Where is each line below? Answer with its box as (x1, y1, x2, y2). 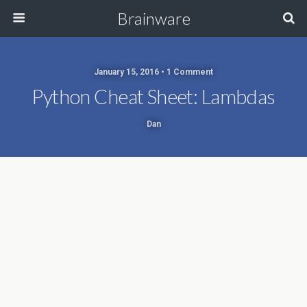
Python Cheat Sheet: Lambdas (32, 85, 275, 108)
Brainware (116, 8, 191, 28)
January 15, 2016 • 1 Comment (94, 67, 213, 77)
